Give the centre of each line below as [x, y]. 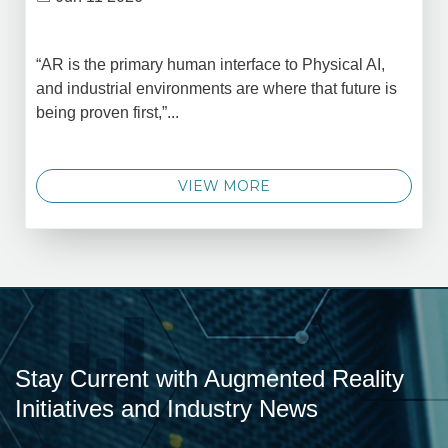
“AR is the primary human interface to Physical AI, [210, 64]
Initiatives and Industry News [166, 408]
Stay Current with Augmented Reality [209, 378]
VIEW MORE [224, 186]
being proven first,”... [107, 112]
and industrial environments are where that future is [216, 88]
